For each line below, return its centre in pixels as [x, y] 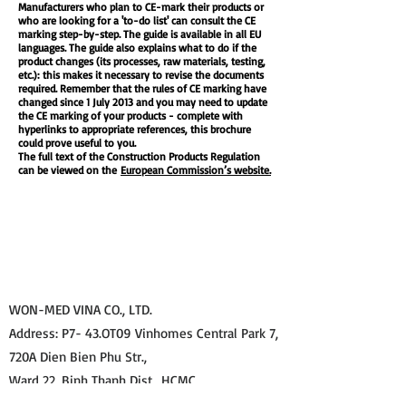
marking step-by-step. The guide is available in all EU [140, 34]
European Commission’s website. [196, 170]
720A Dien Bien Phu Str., [78, 357]
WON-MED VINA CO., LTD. [81, 309]
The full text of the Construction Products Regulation [139, 156]
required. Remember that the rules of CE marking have [142, 88]
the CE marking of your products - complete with [130, 116]
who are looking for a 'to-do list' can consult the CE [137, 20]
